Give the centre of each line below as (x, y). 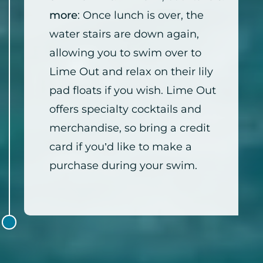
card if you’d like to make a (121, 147)
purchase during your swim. (123, 166)
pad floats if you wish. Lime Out (133, 91)
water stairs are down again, (124, 34)
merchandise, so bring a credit (130, 128)
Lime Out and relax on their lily (131, 72)
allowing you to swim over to (125, 53)
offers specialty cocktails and (125, 109)
